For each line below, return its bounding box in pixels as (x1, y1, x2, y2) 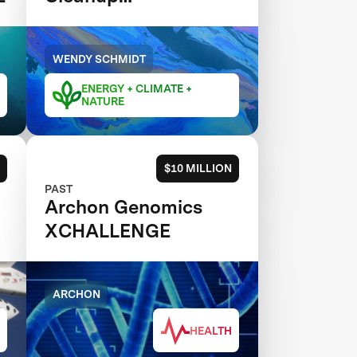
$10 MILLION (163, 162, 232, 175)
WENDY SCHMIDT (52, 52, 146, 65)
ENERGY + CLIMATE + (80, 82, 192, 96)
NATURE (80, 95, 124, 108)
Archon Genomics (45, 196, 203, 218)
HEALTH (189, 324, 232, 337)
